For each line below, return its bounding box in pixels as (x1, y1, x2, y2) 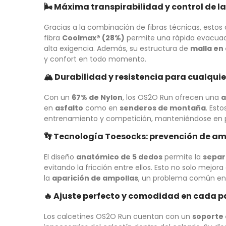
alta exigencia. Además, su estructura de (44, 43, 190, 54)
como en (83, 103, 120, 114)
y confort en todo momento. (44, 54, 146, 65)
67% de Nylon (72, 92, 123, 103)
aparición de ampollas (52, 173, 138, 184)
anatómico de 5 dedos (76, 152, 162, 162)
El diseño (44, 152, 76, 162)
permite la (162, 152, 203, 162)
